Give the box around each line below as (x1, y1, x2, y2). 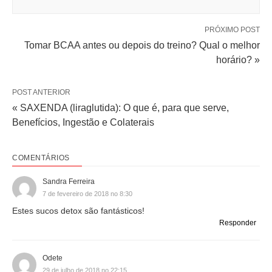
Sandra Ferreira (42, 177, 95, 186)
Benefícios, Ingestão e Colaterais (12, 117, 154, 128)
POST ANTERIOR (12, 88, 70, 97)
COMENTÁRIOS (12, 154, 70, 163)
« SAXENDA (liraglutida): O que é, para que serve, (12, 103, 229, 114)
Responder (219, 219, 256, 228)
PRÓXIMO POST (205, 25, 260, 35)
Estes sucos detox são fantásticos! (12, 206, 144, 216)
